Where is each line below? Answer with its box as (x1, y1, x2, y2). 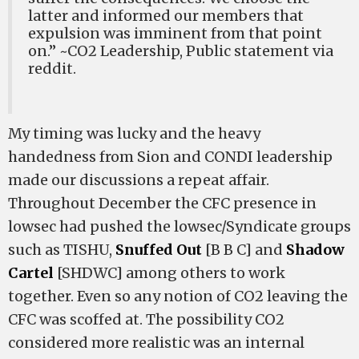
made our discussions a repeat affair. (8, 171, 269, 189)
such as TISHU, (8, 240, 115, 259)
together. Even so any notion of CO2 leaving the (8, 287, 348, 305)
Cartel (8, 264, 54, 282)
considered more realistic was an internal (8, 333, 305, 352)
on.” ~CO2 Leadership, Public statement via (28, 42, 333, 60)
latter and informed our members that (28, 6, 304, 25)
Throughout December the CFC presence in (8, 194, 317, 212)
